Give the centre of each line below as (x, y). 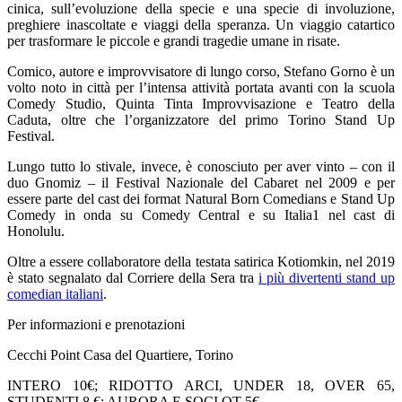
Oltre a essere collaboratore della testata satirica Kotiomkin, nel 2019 (201, 261)
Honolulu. (36, 231)
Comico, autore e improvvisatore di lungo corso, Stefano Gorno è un (201, 71)
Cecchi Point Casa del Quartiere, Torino (120, 354)
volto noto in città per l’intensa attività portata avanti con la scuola (201, 87)
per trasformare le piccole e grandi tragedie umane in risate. (174, 40)
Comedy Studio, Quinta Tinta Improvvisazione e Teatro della (201, 103)
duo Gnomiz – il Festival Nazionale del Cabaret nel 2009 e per (201, 182)
